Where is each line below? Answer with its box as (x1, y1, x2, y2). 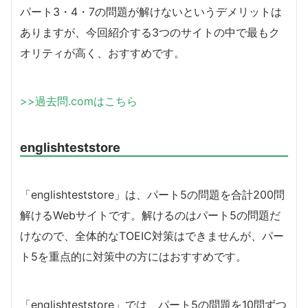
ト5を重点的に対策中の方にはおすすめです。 (20, 250, 247, 264)
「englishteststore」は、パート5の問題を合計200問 (20, 188, 285, 202)
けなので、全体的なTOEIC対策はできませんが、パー (20, 229, 284, 243)
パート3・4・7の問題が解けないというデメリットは (20, 5, 282, 19)
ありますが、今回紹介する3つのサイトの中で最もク (20, 25, 280, 40)
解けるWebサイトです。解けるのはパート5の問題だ (20, 208, 280, 223)
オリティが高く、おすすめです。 (20, 46, 185, 60)
